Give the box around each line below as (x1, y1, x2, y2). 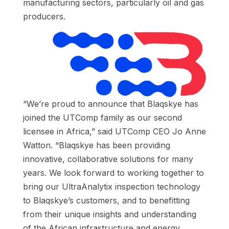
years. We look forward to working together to (22, 168, 204, 178)
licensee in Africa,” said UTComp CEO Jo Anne (22, 126, 206, 137)
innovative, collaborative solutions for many (22, 154, 193, 165)
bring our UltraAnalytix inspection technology (22, 181, 200, 192)
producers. (22, 11, 65, 22)
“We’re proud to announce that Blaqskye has (22, 99, 198, 109)
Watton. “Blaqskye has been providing (22, 140, 170, 151)
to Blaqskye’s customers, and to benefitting (22, 195, 190, 206)
